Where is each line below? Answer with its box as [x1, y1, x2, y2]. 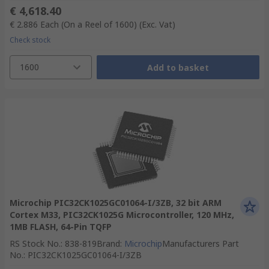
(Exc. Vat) [139, 19, 175, 30]
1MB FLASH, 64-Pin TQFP [10, 221, 112, 232]
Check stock [10, 35, 50, 45]
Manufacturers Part [162, 238, 239, 249]
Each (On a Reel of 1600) [40, 19, 137, 30]
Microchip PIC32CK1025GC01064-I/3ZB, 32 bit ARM [10, 197, 222, 208]
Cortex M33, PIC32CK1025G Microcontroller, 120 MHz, [10, 209, 234, 220]
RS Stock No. [10, 238, 61, 249]
